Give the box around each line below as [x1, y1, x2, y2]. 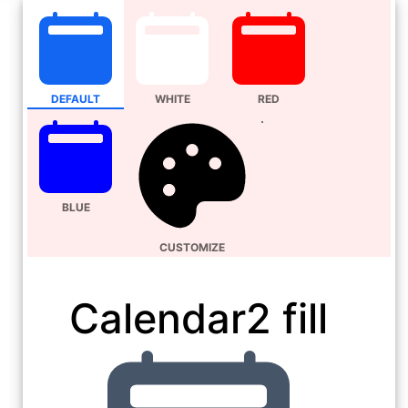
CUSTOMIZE [159, 240, 225, 255]
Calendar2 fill [68, 293, 328, 344]
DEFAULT [51, 92, 100, 107]
